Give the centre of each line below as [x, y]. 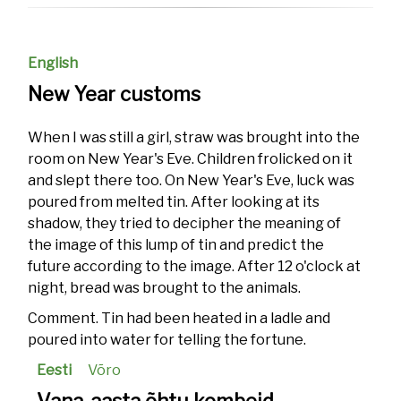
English [53, 63]
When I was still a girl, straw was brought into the [194, 137]
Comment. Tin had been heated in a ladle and [179, 318]
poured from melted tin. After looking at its [174, 202]
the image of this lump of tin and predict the [176, 245]
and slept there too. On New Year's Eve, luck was [192, 180]
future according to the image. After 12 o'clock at [195, 266]
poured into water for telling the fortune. [167, 340]
